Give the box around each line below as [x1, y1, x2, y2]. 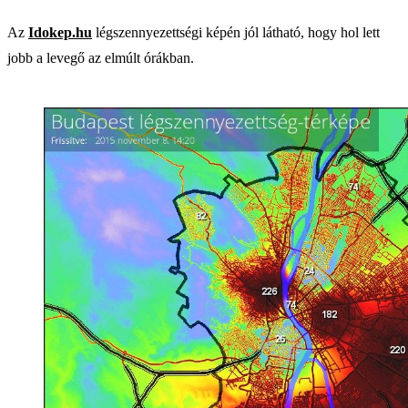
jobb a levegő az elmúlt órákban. [7, 49, 194, 66]
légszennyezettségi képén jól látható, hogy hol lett [92, 24, 380, 40]
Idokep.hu [28, 24, 92, 40]
